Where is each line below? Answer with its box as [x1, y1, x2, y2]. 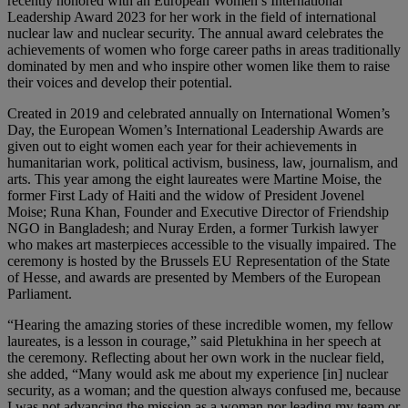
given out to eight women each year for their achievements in [7, 138, 357, 154]
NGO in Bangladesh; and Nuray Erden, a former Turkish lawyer [7, 219, 378, 236]
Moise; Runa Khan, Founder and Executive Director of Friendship [7, 203, 389, 219]
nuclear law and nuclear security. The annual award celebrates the [7, 25, 383, 41]
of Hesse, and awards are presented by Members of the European [7, 269, 381, 285]
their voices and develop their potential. [7, 74, 232, 90]
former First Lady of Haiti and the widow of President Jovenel [7, 187, 364, 203]
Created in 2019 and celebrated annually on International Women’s [7, 105, 390, 121]
